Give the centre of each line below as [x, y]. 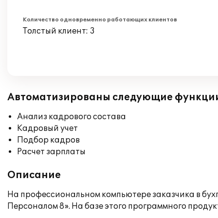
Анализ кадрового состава [72, 117]
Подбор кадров [48, 140]
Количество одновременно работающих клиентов [100, 20]
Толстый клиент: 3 [59, 31]
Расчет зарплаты [51, 152]
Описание [34, 175]
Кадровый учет [47, 128]
